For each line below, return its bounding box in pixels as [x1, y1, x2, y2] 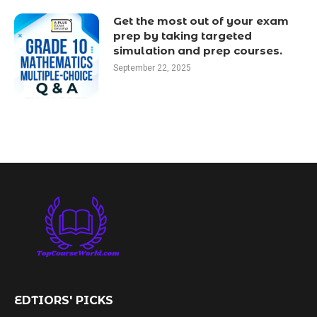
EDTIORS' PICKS [14, 293, 113, 307]
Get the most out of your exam [113, 14, 289, 28]
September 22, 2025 [113, 63, 191, 73]
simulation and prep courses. [113, 44, 282, 57]
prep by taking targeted [113, 29, 252, 42]
